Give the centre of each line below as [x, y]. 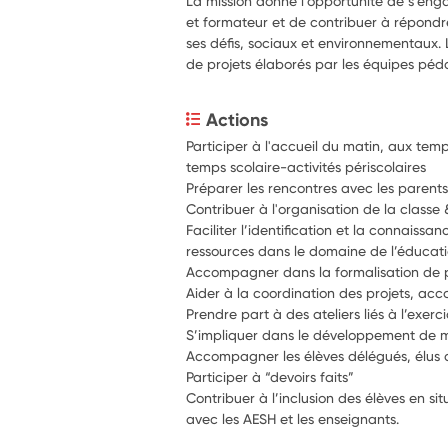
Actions [237, 119]
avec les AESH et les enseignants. [293, 418]
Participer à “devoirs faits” [270, 376]
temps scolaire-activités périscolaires [306, 166]
